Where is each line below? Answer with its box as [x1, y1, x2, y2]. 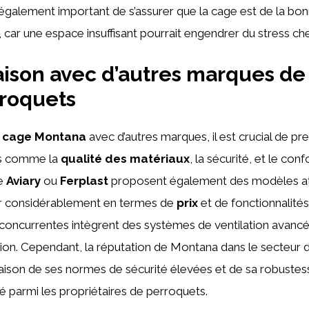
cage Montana [2, 129, 86, 143]
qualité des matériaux [61, 151, 190, 166]
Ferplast [60, 173, 108, 188]
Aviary [6, 173, 41, 188]
